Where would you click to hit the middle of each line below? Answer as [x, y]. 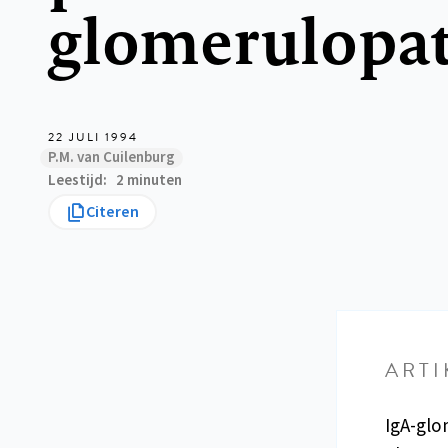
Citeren [112, 212]
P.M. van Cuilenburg [111, 158]
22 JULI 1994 [93, 137]
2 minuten [149, 181]
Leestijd [75, 181]
